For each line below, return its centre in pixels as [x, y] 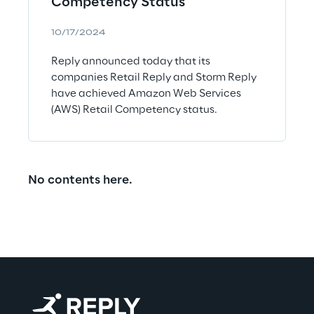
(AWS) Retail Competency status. [134, 110]
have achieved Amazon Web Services [146, 94]
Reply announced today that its [131, 61]
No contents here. [80, 180]
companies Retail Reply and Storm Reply [154, 77]
